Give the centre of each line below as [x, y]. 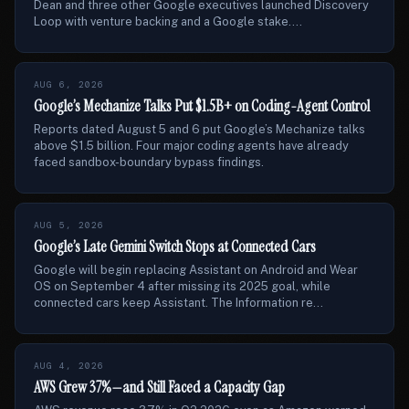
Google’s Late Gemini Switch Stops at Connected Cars [175, 246]
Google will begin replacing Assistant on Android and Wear [196, 270]
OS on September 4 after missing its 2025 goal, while [182, 286]
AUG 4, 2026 [69, 366]
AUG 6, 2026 [69, 84]
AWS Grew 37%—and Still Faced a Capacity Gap [159, 387]
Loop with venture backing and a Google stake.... [168, 21]
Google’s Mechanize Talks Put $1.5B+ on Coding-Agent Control [202, 106]
